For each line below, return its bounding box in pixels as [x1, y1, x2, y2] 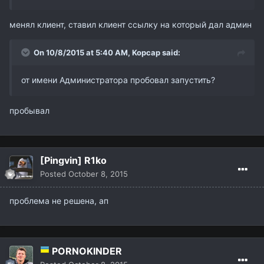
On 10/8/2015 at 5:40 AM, [34, 47, 132, 57]
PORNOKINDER [52, 245, 122, 257]
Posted [40, 169, 68, 179]
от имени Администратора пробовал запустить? [21, 74, 217, 85]
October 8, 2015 [68, 169, 128, 179]
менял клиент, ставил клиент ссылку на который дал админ [9, 19, 252, 29]
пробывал [9, 105, 49, 115]
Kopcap [132, 47, 160, 57]
